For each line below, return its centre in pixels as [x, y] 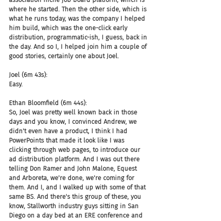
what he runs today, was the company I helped [78, 18]
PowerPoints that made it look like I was [68, 140]
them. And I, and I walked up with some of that [78, 187]
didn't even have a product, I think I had [69, 131]
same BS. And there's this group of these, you [76, 197]
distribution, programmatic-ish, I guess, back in [79, 37]
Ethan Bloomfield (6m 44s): [48, 103]
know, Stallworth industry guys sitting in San [75, 206]
